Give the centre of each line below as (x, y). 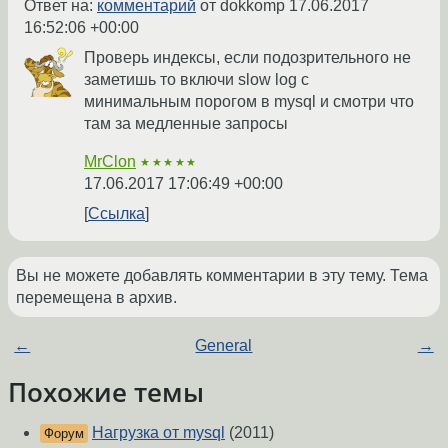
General (224, 346)
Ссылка (116, 214)
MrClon (110, 162)
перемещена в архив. (96, 298)
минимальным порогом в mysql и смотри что (249, 102)
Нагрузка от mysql (158, 433)
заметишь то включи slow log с (196, 80)
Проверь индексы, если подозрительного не (247, 58)
